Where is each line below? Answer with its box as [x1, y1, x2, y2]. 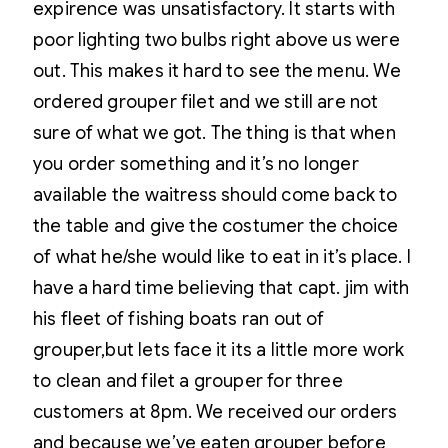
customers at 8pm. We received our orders [33, 401, 398, 423]
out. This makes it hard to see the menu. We [33, 60, 401, 82]
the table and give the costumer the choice [33, 215, 399, 237]
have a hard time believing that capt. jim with [33, 277, 410, 299]
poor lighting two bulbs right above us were [33, 29, 400, 51]
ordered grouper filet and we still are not [33, 91, 379, 113]
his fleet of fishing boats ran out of [33, 308, 325, 330]
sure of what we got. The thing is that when [33, 122, 396, 144]
